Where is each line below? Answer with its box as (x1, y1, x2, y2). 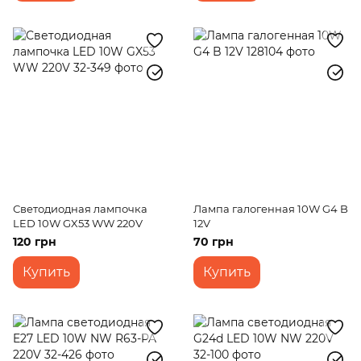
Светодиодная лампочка (13, 202, 147, 215)
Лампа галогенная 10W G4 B (193, 202, 348, 215)
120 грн (13, 234, 56, 249)
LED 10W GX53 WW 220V (13, 217, 143, 230)
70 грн (193, 234, 234, 249)
